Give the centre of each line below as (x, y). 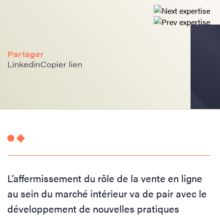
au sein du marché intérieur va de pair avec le (107, 193)
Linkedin (24, 64)
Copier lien (61, 64)
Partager (26, 54)
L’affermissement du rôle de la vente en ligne (105, 178)
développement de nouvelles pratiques (93, 208)
